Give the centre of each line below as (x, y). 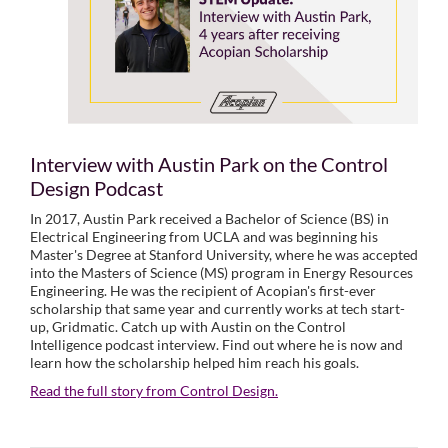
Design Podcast (96, 187)
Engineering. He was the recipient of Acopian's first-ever (203, 290)
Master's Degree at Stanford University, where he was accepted (224, 254)
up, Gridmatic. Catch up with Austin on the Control (188, 326)
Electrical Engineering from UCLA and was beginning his (204, 236)
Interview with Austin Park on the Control (209, 163)
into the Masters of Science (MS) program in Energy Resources (221, 272)
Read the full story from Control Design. (154, 390)
